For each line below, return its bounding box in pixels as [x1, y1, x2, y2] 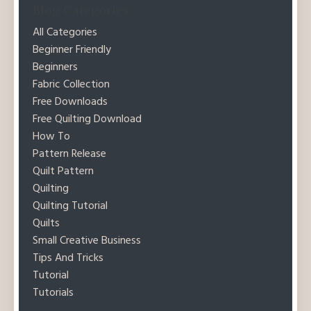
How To [33, 128, 70, 146]
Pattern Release [33, 145, 106, 164]
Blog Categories [33, 2, 129, 19]
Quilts [33, 215, 60, 233]
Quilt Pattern [33, 162, 94, 181]
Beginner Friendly [33, 41, 111, 60]
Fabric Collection [33, 76, 110, 94]
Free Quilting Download [33, 110, 142, 129]
